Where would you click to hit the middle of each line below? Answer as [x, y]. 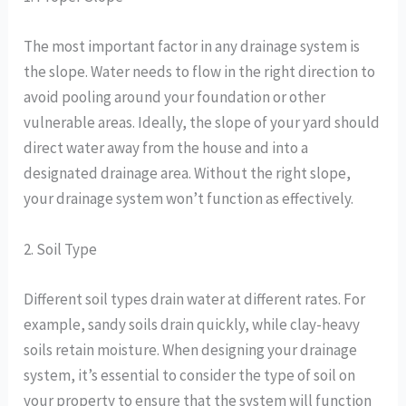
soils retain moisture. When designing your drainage [191, 349]
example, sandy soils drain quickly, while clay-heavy [192, 324]
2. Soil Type [61, 249]
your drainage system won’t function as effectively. [189, 199]
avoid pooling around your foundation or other [175, 97]
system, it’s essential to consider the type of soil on [190, 375]
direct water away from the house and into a [166, 148]
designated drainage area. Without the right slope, [188, 174]
